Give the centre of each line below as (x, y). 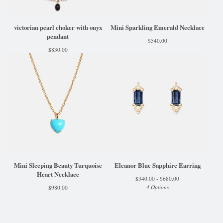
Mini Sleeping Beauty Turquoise (58, 165)
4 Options (157, 187)
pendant (58, 36)
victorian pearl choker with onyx (58, 27)
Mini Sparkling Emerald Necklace (157, 27)
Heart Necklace (58, 174)
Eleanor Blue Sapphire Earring (157, 165)
